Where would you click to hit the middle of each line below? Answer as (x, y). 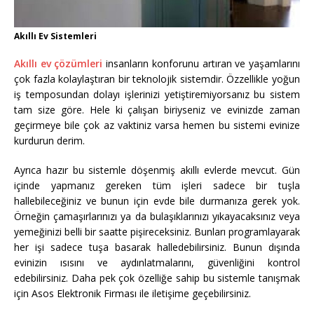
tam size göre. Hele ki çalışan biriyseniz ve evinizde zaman (157, 109)
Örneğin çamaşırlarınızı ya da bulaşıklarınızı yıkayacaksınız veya (157, 216)
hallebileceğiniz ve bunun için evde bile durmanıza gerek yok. (157, 200)
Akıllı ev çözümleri (59, 63)
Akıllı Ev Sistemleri (55, 36)
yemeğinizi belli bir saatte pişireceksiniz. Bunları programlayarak (157, 231)
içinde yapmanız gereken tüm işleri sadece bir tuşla (157, 185)
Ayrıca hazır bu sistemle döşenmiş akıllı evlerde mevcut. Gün (157, 170)
